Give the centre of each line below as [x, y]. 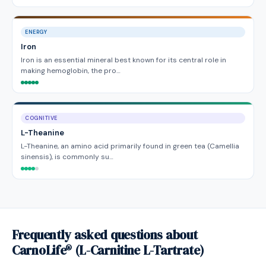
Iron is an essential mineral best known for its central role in [123, 60]
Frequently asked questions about [105, 235]
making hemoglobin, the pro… [71, 71]
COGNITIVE [41, 118]
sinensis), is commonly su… [67, 157]
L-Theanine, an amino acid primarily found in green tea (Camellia [130, 146]
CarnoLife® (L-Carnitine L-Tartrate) [108, 250]
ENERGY [36, 32]
